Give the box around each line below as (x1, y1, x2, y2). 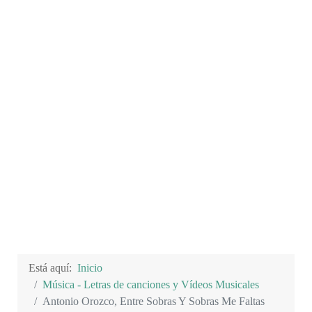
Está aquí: (29, 262, 77, 274)
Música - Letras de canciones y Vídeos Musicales (42, 279, 259, 290)
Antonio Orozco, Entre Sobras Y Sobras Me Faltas (42, 295, 265, 307)
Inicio (77, 262, 102, 274)
